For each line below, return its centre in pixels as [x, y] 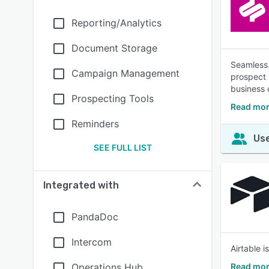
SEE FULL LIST [122, 147]
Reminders [95, 124]
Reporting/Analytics [116, 23]
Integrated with [81, 185]
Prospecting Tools [113, 98]
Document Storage [114, 48]
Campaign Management [125, 73]
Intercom [92, 242]
